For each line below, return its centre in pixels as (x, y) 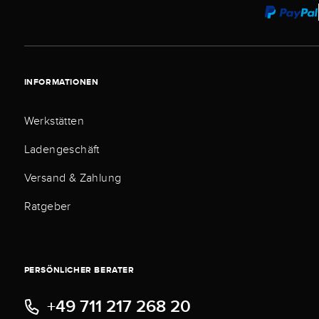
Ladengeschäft (62, 150)
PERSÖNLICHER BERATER (79, 270)
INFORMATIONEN (61, 82)
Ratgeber (47, 207)
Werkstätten (54, 121)
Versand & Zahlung (73, 178)
